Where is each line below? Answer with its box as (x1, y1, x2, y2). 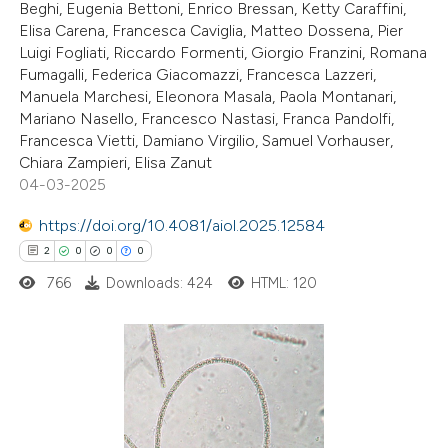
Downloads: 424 (106, 273, 214, 292)
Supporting (26, 404, 95, 423)
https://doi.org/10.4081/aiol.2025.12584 (39, 215, 326, 235)
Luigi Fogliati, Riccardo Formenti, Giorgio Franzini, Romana (19, 43, 428, 63)
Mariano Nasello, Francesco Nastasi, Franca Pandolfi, (19, 109, 395, 129)
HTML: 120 (250, 273, 317, 292)
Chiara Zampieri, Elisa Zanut (19, 153, 213, 173)
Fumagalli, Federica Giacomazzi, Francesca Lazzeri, (19, 65, 377, 85)
